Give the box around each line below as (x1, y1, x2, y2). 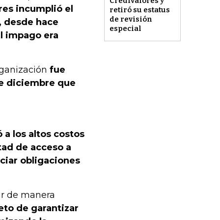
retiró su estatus (109, 5, 170, 15)
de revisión (109, 15, 152, 24)
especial (109, 24, 141, 33)
